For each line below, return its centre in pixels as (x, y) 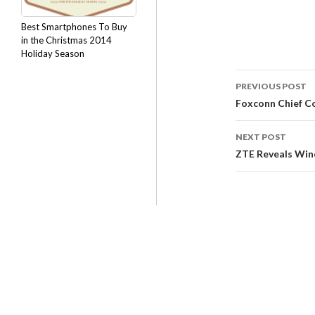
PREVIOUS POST (271, 86)
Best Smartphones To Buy (74, 27)
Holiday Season (53, 53)
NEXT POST (261, 137)
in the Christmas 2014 (66, 40)
